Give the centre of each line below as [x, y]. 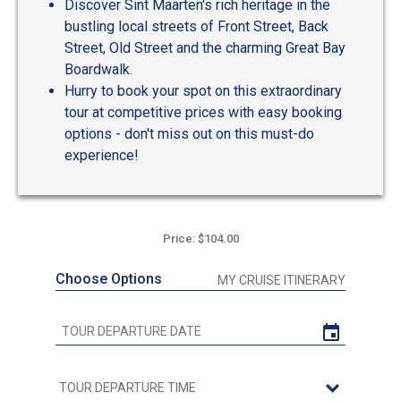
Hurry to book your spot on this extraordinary [203, 91]
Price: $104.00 [200, 239]
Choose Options [109, 279]
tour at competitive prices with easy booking [203, 113]
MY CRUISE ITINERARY [282, 281]
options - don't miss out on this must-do [189, 134]
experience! [102, 156]
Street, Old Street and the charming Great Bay [205, 48]
